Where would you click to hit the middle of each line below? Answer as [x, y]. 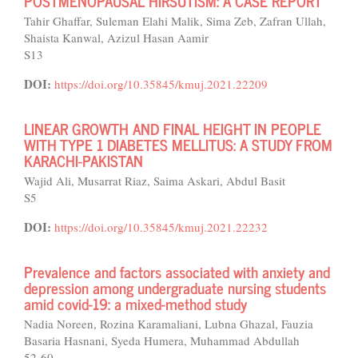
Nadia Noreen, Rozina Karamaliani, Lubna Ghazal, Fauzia [169, 324]
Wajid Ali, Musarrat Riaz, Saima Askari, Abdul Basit [155, 181]
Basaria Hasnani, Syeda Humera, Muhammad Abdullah [162, 340]
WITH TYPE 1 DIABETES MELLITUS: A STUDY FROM [178, 144]
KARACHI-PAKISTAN [84, 160]
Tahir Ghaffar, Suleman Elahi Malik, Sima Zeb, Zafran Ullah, [175, 21]
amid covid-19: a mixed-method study [135, 303]
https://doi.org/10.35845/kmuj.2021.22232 [161, 227]
